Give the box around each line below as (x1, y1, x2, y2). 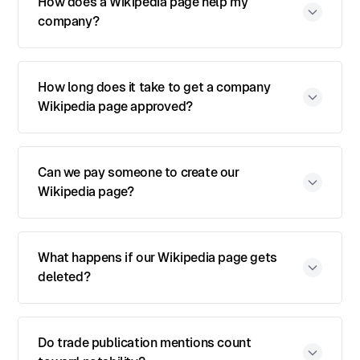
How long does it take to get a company (38, 80, 271, 95)
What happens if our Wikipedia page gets (38, 250, 277, 265)
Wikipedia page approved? (38, 99, 193, 114)
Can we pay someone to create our (38, 165, 239, 180)
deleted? (38, 269, 91, 284)
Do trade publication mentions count (38, 335, 252, 350)
